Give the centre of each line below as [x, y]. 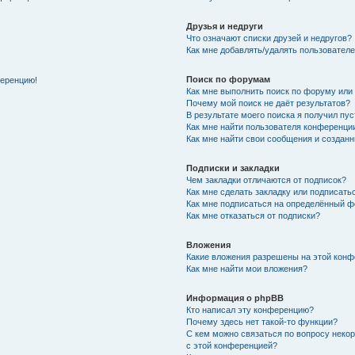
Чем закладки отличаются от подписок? [267, 179]
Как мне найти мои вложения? [247, 268]
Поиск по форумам [229, 79]
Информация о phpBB [235, 298]
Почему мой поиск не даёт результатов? [269, 103]
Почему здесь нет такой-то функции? [262, 321]
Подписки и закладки [233, 168]
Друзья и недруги [225, 26]
